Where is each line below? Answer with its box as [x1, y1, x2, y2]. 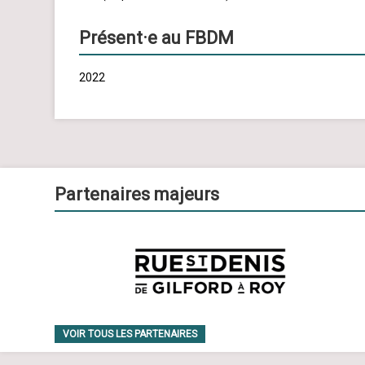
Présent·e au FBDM [79, 28, 234, 49]
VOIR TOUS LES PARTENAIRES [63, 328, 197, 341]
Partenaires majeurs [55, 184, 219, 205]
